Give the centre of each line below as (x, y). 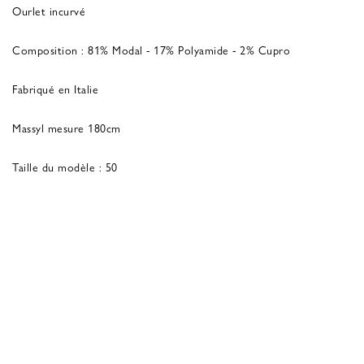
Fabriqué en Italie (55, 88)
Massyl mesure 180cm (67, 127)
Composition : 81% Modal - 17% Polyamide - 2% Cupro (151, 49)
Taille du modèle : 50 (65, 166)
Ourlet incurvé (49, 10)
